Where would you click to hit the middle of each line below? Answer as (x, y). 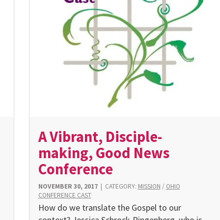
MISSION (149, 186)
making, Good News (104, 153)
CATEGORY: (121, 186)
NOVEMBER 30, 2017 (68, 186)
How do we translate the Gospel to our (110, 208)
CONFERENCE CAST (65, 195)
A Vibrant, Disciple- (100, 137)
